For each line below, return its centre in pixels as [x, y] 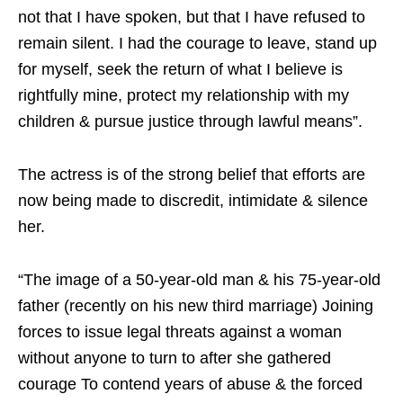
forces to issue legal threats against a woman [180, 332]
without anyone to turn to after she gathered [175, 358]
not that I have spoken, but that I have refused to [192, 17]
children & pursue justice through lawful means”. [190, 121]
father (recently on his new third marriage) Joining [196, 306]
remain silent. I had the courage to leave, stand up [197, 43]
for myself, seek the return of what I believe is [180, 69]
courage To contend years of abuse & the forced [190, 384]
